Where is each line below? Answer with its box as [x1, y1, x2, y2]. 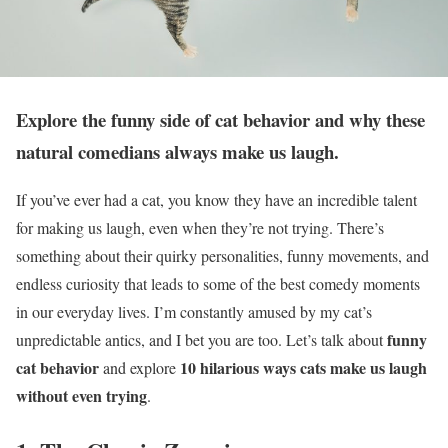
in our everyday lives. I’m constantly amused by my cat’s [16, 301, 372, 323]
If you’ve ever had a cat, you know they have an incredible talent [16, 189, 417, 211]
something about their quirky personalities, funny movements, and [16, 245, 429, 267]
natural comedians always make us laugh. [16, 137, 339, 165]
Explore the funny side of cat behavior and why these [16, 105, 425, 133]
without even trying [16, 384, 147, 408]
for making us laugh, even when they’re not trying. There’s [16, 217, 384, 239]
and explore [99, 357, 180, 379]
